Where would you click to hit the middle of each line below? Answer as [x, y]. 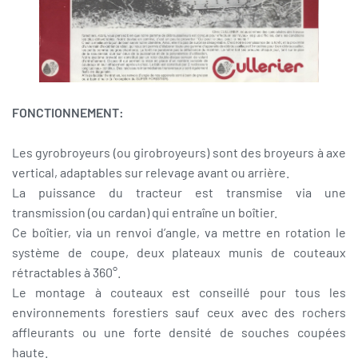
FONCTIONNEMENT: [68, 113]
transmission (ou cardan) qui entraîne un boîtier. [145, 213]
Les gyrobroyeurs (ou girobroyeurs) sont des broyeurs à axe [179, 153]
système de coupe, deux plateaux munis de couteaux [179, 253]
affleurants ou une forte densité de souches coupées [179, 332]
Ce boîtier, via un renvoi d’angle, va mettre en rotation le [179, 233]
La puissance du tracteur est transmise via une [179, 193]
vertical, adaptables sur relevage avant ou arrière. [151, 173]
